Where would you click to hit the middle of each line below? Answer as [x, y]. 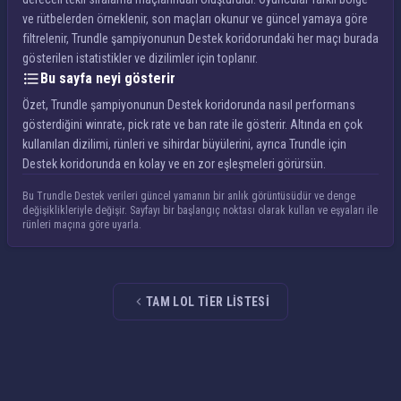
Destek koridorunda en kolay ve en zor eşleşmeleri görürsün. [174, 164]
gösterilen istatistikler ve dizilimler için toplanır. [140, 58]
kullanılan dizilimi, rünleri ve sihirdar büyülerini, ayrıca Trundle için [184, 144]
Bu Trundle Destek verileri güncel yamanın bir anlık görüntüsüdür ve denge [189, 196]
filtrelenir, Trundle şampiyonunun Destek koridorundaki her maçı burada [200, 38]
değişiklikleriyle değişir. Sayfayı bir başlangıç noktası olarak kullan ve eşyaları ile [200, 210]
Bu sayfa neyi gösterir [108, 78]
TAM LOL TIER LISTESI [208, 302]
